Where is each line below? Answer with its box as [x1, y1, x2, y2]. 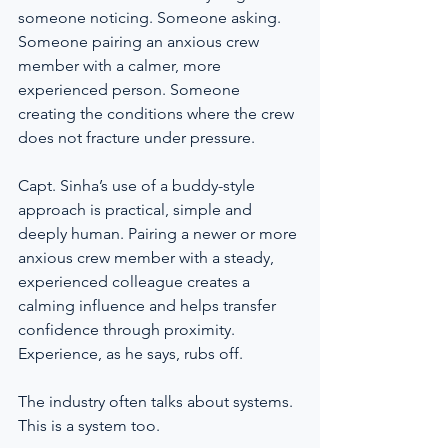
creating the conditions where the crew [18, 104, 298, 123]
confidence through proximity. [18, 320, 239, 339]
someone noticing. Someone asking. [18, 8, 285, 27]
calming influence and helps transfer [18, 296, 280, 315]
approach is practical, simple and [18, 200, 256, 219]
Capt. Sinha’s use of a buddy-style [18, 176, 259, 195]
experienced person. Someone [18, 80, 244, 99]
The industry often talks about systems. [18, 392, 297, 411]
